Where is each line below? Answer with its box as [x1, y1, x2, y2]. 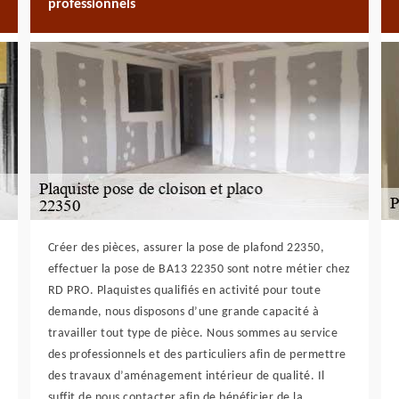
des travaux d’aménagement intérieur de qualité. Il [47, 370, 325, 383]
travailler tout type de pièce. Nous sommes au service [47, 327, 338, 340]
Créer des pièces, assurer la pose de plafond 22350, [47, 241, 325, 255]
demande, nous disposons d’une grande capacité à [47, 305, 320, 319]
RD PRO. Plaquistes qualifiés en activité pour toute [47, 284, 322, 297]
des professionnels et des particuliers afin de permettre [47, 348, 346, 362]
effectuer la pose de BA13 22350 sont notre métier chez [47, 263, 351, 276]
